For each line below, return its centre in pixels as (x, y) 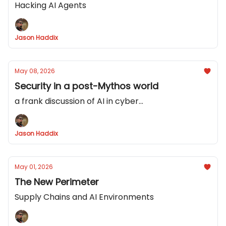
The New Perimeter (57, 182)
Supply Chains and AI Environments (84, 197)
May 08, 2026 (35, 71)
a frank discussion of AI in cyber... (79, 101)
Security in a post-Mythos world (87, 86)
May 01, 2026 (34, 167)
